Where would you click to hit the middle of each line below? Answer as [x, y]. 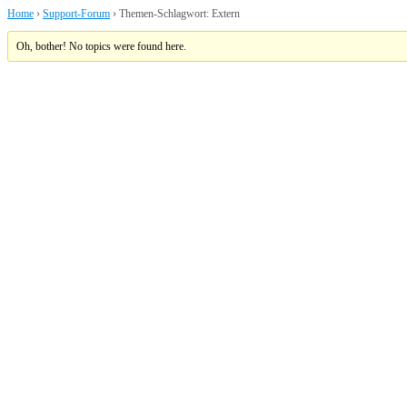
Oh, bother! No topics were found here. [102, 46]
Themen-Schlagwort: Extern [179, 13]
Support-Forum [76, 13]
